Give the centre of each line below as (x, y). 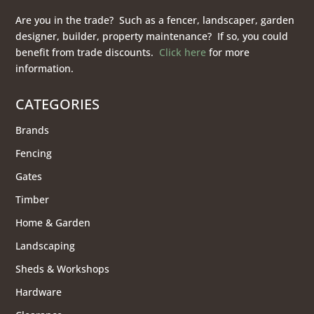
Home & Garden (53, 222)
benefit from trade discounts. (88, 52)
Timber (33, 199)
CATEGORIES (58, 104)
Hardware (39, 292)
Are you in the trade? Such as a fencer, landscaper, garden (155, 20)
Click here (183, 52)
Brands (33, 130)
